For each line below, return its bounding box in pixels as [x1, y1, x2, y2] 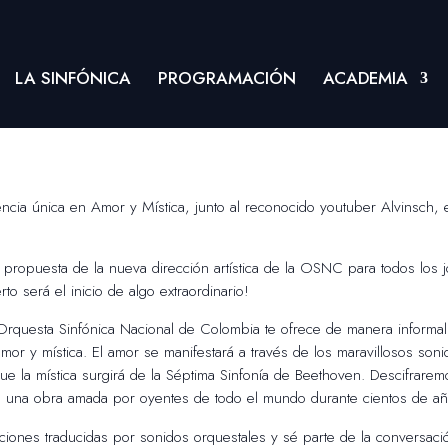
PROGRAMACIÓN [158, 65, 297, 90]
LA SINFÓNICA [15, 65, 132, 90]
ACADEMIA [323, 65, 409, 90]
